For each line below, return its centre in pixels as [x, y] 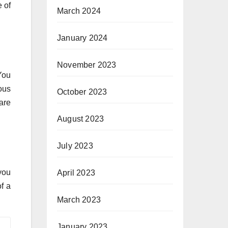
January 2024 [82, 38]
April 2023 [76, 173]
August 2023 [81, 119]
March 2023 [79, 200]
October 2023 [82, 92]
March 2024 [79, 11]
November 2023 [87, 65]
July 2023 [75, 146]
